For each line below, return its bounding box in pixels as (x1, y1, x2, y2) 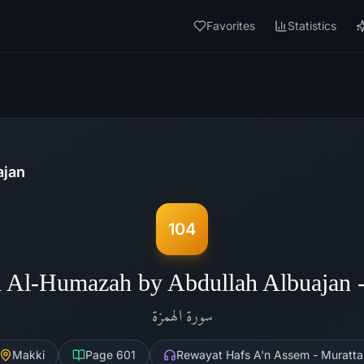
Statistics (288, 19, 336, 32)
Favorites (206, 19, 255, 32)
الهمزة (151, 306, 182, 324)
